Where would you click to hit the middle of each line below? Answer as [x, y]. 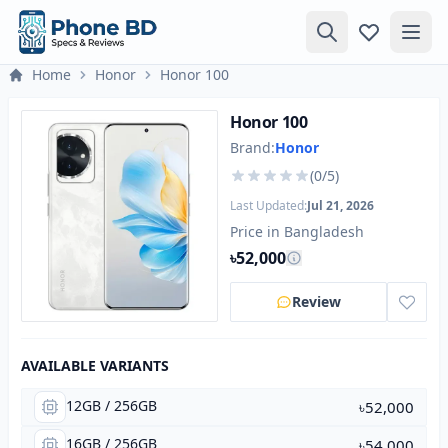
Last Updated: [268, 205]
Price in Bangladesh [297, 231]
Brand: [252, 147]
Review [316, 301]
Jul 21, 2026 [340, 205]
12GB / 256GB [111, 405]
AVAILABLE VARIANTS [95, 365]
